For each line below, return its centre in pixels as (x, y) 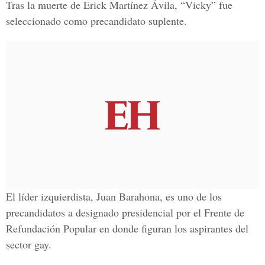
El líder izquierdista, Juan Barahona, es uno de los (114, 196)
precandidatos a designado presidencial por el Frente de (125, 212)
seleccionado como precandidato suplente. (96, 21)
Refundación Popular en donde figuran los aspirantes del (127, 228)
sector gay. (29, 244)
